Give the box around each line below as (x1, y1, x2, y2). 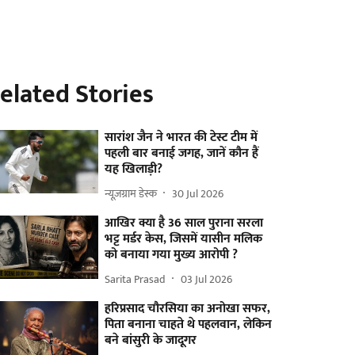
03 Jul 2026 (181, 269, 233, 288)
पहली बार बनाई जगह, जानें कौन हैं (105, 143, 259, 164)
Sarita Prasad (105, 269, 166, 288)
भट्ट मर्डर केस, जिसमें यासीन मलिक (105, 228, 263, 250)
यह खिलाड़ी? (105, 158, 163, 180)
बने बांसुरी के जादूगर (105, 330, 197, 351)
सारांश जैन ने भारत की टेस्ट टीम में (105, 127, 258, 148)
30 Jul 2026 (172, 184, 224, 203)
